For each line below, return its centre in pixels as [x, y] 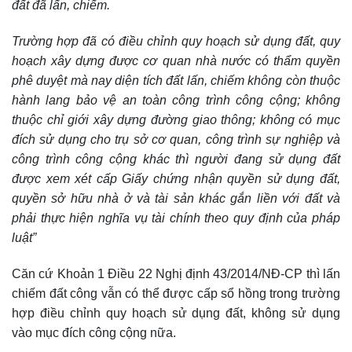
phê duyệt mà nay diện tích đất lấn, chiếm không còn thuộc [176, 81]
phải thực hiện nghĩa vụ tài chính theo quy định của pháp [176, 218]
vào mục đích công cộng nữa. [94, 333]
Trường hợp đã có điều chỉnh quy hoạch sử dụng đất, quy [176, 42]
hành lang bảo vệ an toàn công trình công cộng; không [176, 101]
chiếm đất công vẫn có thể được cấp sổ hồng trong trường [176, 293]
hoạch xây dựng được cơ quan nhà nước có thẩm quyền [176, 61]
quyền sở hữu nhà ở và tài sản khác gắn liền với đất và [176, 199]
